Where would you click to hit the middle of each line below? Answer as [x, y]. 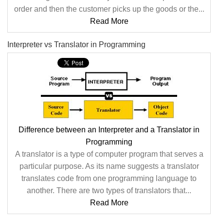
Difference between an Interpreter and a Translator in [109, 130]
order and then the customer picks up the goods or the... [109, 9]
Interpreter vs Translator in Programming [76, 45]
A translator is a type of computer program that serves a [109, 154]
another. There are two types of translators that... [109, 191]
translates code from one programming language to [109, 178]
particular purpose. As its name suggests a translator [109, 166]
